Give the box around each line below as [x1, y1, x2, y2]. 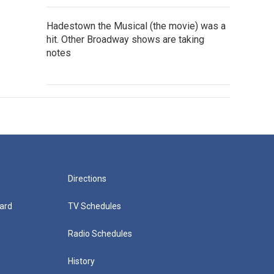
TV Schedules [67, 201, 121, 211]
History [67, 256, 95, 266]
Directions [67, 174, 106, 183]
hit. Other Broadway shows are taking [46, 34, 204, 45]
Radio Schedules [67, 229, 132, 239]
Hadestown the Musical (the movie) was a [46, 20, 226, 32]
